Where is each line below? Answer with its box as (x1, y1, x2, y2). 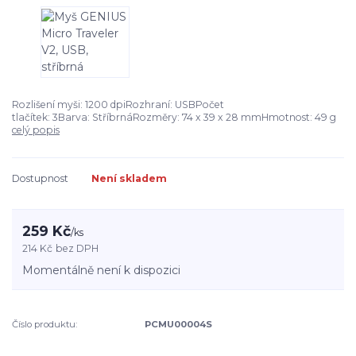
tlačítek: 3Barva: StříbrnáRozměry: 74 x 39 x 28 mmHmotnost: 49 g (12, 110, 336, 123)
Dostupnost (12, 172, 68, 184)
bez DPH (56, 242, 99, 255)
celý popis (12, 123, 60, 136)
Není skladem (91, 172, 167, 184)
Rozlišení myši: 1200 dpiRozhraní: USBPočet (12, 98, 224, 110)
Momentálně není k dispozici (22, 263, 181, 277)
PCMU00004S (145, 319, 213, 331)
